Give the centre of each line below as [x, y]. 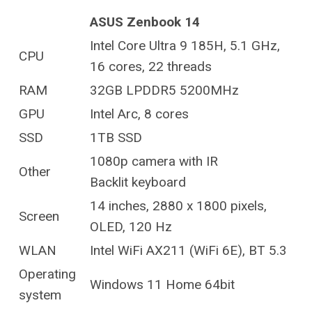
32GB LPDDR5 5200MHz [164, 90]
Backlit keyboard [138, 182]
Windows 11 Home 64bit [162, 284]
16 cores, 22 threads [151, 67]
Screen [39, 216]
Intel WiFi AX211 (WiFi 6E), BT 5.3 [188, 250]
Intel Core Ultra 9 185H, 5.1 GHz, [185, 46]
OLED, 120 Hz [131, 227]
